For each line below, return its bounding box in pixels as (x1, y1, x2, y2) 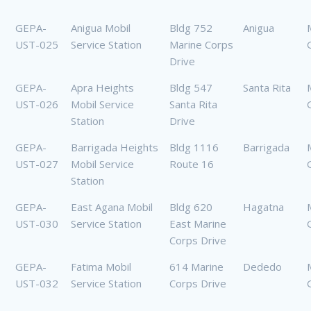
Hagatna (243, 200, 284, 215)
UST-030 (15, 217, 58, 231)
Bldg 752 (169, 21, 212, 35)
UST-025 (15, 37, 58, 52)
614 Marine (169, 260, 224, 274)
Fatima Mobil (71, 260, 131, 274)
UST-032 (15, 276, 58, 291)
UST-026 (15, 97, 58, 112)
